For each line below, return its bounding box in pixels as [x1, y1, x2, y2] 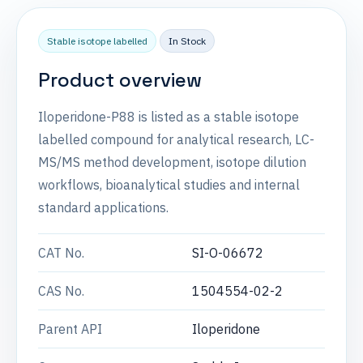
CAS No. [38, 283, 84, 299]
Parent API [38, 321, 102, 337]
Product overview [38, 67, 202, 92]
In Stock [169, 35, 206, 47]
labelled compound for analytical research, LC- [38, 131, 314, 147]
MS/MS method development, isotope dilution [38, 154, 306, 170]
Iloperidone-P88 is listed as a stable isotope [38, 109, 299, 125]
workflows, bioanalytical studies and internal [38, 177, 300, 193]
